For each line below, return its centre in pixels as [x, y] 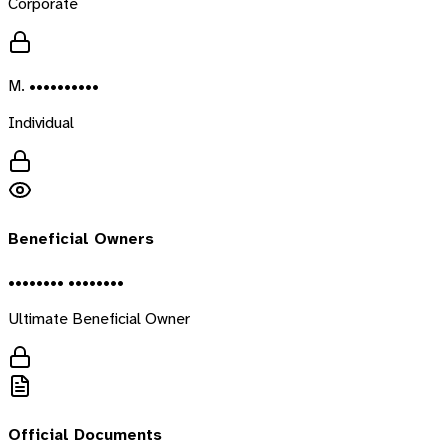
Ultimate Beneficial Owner [99, 318]
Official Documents [85, 434]
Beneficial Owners [81, 239]
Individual [41, 123]
